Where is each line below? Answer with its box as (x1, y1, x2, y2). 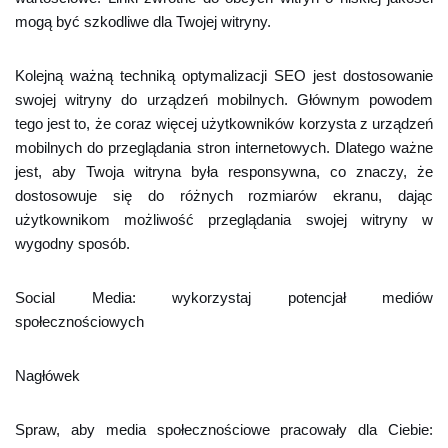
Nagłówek (15, 367, 80, 384)
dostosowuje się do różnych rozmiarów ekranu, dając (15, 187, 433, 204)
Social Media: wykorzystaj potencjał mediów (15, 289, 433, 306)
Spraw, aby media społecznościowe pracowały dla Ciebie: (15, 421, 433, 438)
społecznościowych (15, 313, 144, 330)
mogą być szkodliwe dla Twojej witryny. (15, 13, 271, 30)
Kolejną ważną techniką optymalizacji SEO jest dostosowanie (15, 67, 433, 84)
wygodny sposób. (15, 235, 130, 252)
